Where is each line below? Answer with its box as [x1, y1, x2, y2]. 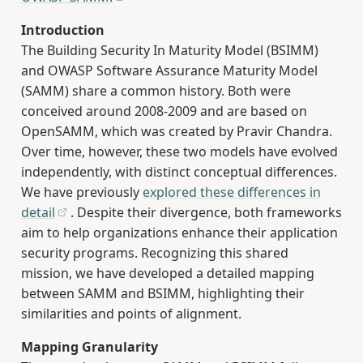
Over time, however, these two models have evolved [20, 143, 338, 161]
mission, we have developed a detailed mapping [20, 264, 314, 283]
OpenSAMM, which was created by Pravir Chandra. [20, 122, 332, 141]
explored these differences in [142, 183, 321, 202]
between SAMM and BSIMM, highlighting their [20, 284, 305, 303]
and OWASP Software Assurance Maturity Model [20, 62, 318, 80]
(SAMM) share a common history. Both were [20, 82, 291, 100]
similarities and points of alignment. [20, 305, 241, 323]
